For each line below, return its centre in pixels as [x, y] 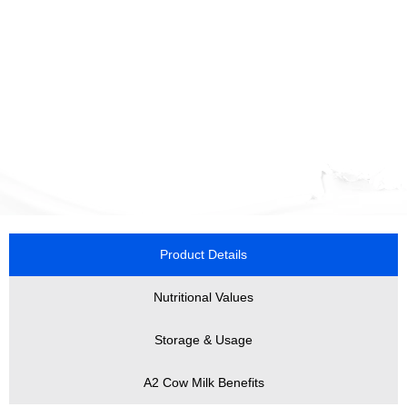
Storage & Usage [203, 339]
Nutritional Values [203, 297]
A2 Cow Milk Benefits [203, 382]
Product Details [203, 254]
